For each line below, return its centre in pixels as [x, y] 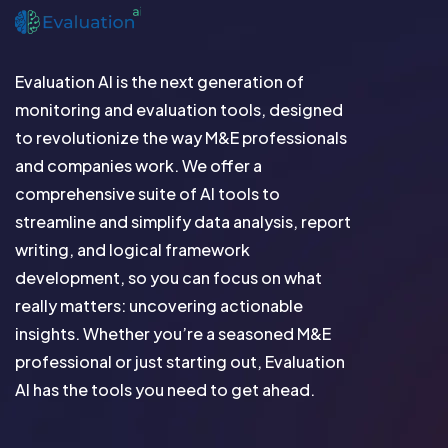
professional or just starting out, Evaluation [180, 361]
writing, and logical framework [132, 249]
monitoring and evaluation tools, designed [179, 109]
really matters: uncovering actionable [159, 305]
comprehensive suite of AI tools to [147, 193]
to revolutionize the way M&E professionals [181, 137]
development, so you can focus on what [168, 277]
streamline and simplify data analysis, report [183, 221]
